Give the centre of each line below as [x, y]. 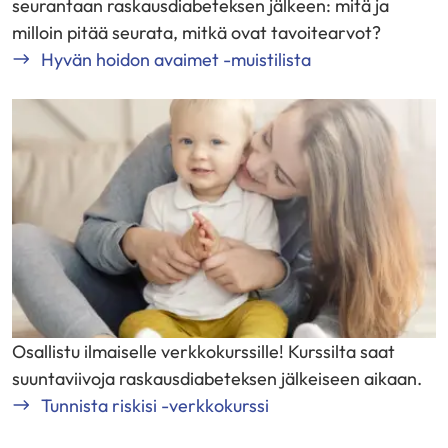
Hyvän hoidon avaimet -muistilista [176, 59]
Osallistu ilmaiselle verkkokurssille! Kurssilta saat [203, 351]
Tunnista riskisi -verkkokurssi [155, 405]
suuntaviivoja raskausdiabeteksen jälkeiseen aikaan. [217, 378]
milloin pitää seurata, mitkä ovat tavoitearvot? [196, 32]
